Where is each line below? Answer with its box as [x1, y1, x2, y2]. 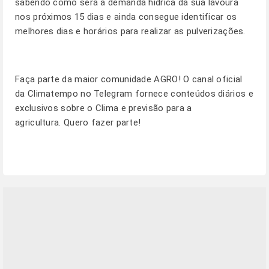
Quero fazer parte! [63, 117, 141, 128]
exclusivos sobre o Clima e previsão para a [15, 103, 192, 113]
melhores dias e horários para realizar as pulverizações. [15, 26, 249, 37]
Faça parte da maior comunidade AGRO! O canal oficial [15, 74, 243, 85]
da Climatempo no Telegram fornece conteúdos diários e [15, 88, 253, 99]
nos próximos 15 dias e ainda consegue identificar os [15, 11, 237, 22]
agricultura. [15, 117, 64, 128]
